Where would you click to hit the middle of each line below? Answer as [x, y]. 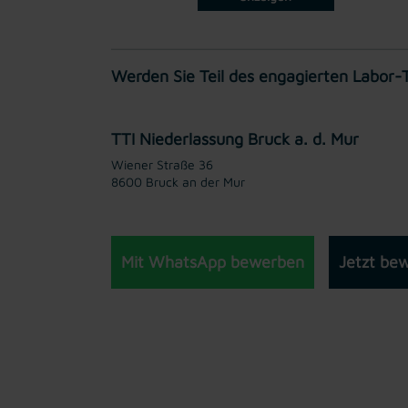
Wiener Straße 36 [162, 164]
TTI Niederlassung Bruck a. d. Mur [235, 138]
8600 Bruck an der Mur [178, 181]
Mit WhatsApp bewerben [213, 261]
